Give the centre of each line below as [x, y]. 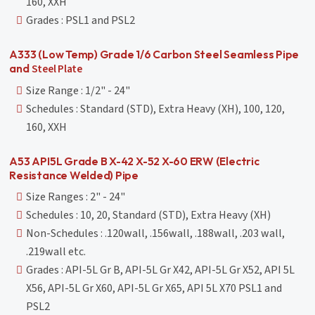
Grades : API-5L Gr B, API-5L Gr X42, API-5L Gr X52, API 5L [161, 270]
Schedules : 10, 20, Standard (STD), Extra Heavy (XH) [149, 216]
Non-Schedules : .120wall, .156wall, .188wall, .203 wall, [156, 234]
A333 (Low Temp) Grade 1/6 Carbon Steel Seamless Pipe [154, 54]
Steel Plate [57, 69]
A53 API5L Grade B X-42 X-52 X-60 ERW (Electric [134, 161]
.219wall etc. [56, 252]
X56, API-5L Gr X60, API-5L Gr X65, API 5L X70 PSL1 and [154, 289]
